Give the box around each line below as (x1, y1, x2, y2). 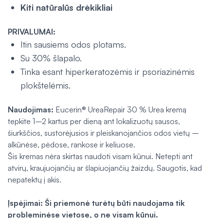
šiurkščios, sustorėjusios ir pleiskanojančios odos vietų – (8, 128, 199, 138)
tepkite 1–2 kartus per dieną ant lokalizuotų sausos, (8, 116, 180, 126)
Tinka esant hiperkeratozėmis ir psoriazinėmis (20, 66, 195, 77)
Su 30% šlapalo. (20, 53, 82, 63)
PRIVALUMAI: (8, 27, 55, 36)
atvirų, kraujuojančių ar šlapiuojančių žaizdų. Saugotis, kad (8, 163, 202, 173)
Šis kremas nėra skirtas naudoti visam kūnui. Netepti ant (8, 151, 193, 161)
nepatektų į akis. (8, 175, 61, 184)
